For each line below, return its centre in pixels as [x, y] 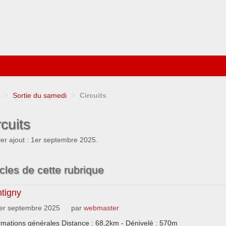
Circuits [93, 96]
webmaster [101, 208]
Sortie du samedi [40, 96]
